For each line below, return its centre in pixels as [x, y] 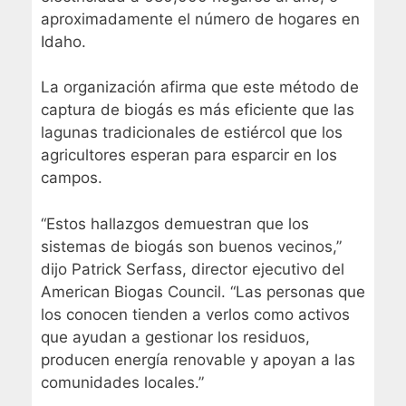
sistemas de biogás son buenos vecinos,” [191, 246]
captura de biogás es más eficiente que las [198, 110]
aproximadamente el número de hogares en [200, 19]
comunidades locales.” [122, 382]
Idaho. [63, 41]
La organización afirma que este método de [200, 87]
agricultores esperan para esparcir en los [189, 155]
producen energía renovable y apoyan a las [198, 359]
